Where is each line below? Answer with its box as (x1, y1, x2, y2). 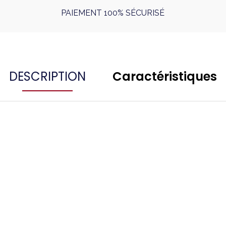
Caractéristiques (112, 68, 217, 85)
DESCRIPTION (9, 68, 86, 85)
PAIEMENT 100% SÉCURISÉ (61, 8, 165, 18)
